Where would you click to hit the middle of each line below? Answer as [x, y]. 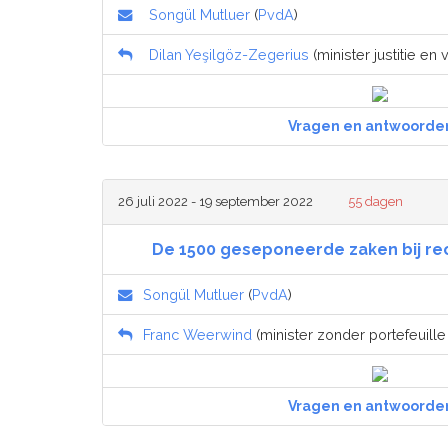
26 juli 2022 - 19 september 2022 [215, 202]
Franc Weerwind [197, 335]
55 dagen [376, 202]
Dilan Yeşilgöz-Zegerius [229, 55]
